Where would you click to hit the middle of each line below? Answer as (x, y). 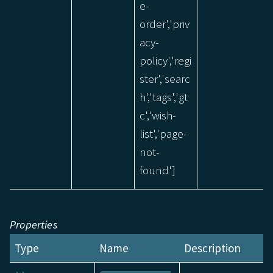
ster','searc (165, 79)
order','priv (165, 24)
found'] (158, 170)
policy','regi (165, 61)
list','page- (163, 134)
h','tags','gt (164, 97)
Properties (34, 225)
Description (212, 248)
